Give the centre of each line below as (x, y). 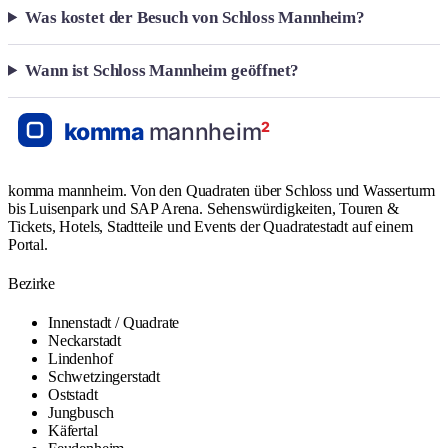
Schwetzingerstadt (104, 377)
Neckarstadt (85, 341)
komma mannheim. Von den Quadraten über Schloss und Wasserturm (222, 190)
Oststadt (73, 395)
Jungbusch (81, 413)
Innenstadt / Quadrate (114, 323)
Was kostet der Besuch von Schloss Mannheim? (195, 17)
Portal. (28, 244)
